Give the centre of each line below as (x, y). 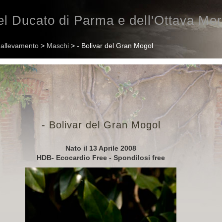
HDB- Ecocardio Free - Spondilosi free (101, 158)
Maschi (58, 46)
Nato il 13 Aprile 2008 (101, 148)
